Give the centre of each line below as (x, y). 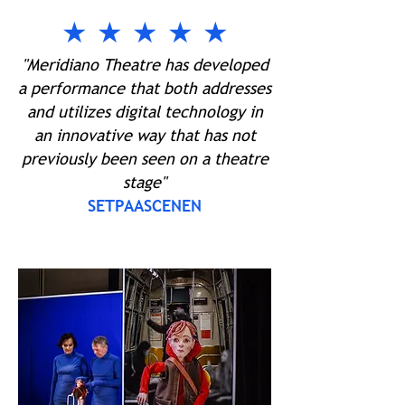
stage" (145, 182)
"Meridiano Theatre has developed (145, 65)
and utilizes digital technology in (145, 112)
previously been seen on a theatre (145, 159)
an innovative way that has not (145, 135)
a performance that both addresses (145, 88)
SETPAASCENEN (145, 206)
